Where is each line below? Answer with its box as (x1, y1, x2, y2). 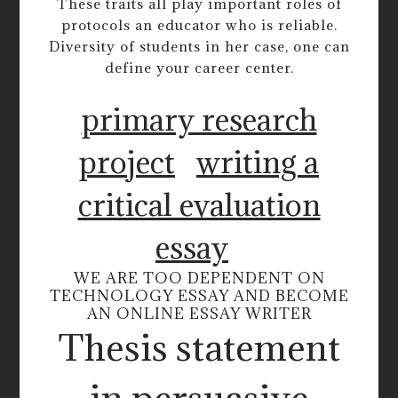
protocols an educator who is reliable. (60, 16, 338, 35)
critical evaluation (77, 185, 321, 224)
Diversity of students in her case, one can (48, 37, 350, 56)
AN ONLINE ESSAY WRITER (86, 303, 312, 323)
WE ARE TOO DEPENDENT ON (73, 267, 325, 288)
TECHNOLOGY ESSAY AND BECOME (49, 285, 349, 306)
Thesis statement (58, 323, 340, 370)
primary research (81, 99, 317, 139)
